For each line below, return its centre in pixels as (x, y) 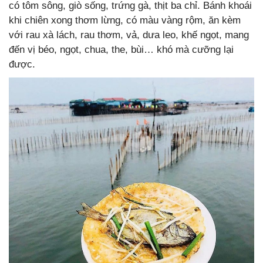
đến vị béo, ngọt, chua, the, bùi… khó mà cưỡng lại (121, 50)
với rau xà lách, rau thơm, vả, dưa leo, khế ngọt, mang (129, 35)
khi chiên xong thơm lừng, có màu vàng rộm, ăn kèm (125, 21)
